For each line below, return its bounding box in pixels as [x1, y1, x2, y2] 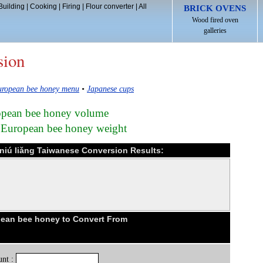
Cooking [29, 2, 57, 11]
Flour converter [85, 2, 134, 11]
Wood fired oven [191, 16, 238, 24]
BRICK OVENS [184, 4, 246, 13]
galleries [203, 26, 227, 35]
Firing [62, 2, 80, 11]
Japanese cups [87, 84, 134, 94]
